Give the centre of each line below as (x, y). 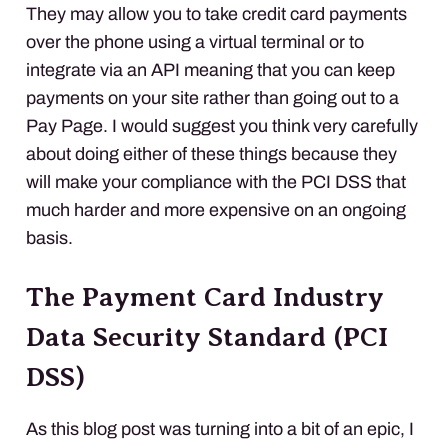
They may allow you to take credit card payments (216, 13)
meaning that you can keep (287, 69)
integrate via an (88, 69)
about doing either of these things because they (211, 153)
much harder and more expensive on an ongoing (216, 209)
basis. (49, 237)
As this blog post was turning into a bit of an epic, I (220, 428)
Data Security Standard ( (184, 336)
